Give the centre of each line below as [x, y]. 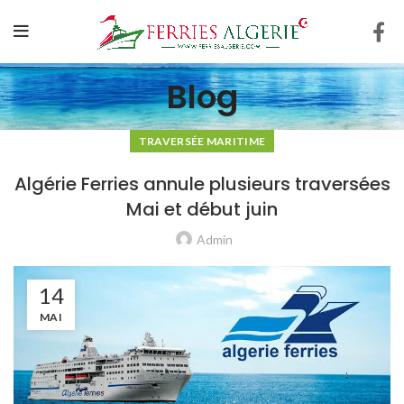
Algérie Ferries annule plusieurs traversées [202, 184]
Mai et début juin [202, 210]
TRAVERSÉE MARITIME [202, 142]
